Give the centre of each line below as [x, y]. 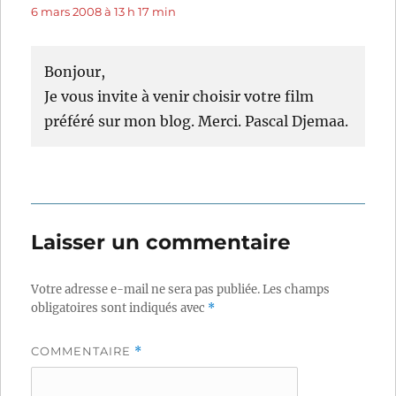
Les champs [297, 290]
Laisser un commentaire [161, 243]
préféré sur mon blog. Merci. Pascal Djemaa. [197, 122]
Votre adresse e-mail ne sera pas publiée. [146, 290]
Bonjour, [75, 72]
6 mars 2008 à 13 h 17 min [104, 12]
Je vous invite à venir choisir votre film [179, 97]
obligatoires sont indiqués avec [120, 308]
